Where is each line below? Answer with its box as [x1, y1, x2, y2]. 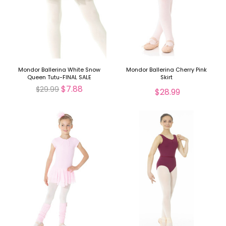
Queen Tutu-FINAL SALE [27, 73, 92, 81]
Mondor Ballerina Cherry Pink [126, 65, 207, 74]
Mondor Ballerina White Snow [18, 65, 101, 74]
